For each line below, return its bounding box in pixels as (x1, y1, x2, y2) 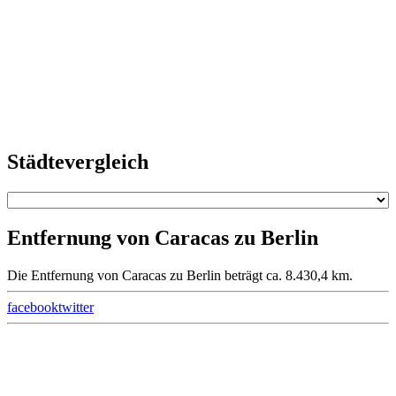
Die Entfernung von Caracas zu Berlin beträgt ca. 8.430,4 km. (7, 267, 353, 283)
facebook (7, 299, 58, 315)
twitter (58, 299, 94, 315)
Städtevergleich (7, 149, 148, 173)
